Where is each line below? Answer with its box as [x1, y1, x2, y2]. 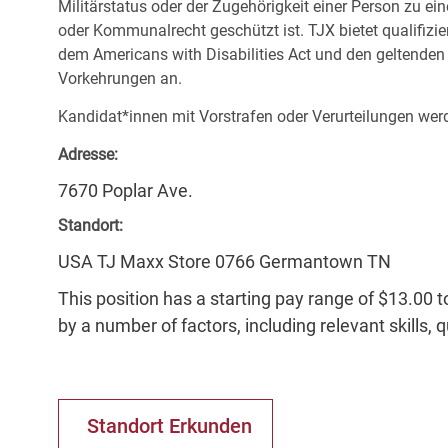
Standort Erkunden [87, 414, 252, 439]
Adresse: [58, 145, 118, 165]
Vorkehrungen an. [58, 69, 182, 89]
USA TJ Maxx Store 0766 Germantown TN [58, 251, 391, 273]
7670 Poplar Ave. [58, 180, 193, 202]
